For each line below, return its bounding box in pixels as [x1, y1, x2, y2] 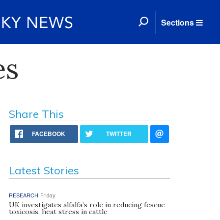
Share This [8, 107, 64, 121]
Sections [161, 17, 194, 28]
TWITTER [106, 129, 132, 138]
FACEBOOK [32, 129, 66, 138]
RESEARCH [8, 191, 38, 199]
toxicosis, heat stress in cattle [8, 207, 108, 216]
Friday [40, 192, 55, 199]
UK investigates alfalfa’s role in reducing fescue [8, 200, 165, 209]
